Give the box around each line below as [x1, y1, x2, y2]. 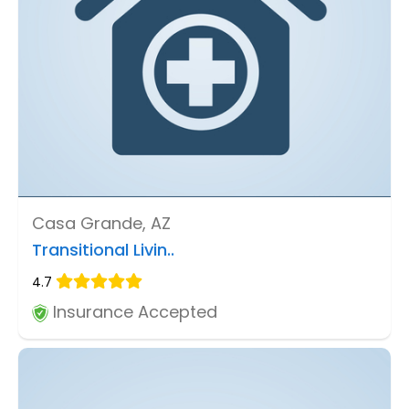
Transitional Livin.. [32, 237, 174, 261]
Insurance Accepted [48, 299, 217, 323]
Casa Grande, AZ [32, 211, 171, 235]
